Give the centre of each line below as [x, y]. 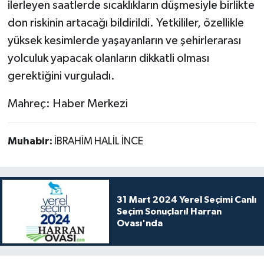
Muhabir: [31, 141]
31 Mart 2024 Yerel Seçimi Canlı [186, 199]
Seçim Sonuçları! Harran [169, 211]
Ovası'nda [139, 223]
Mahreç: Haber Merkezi [67, 103]
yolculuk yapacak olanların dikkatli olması [108, 58]
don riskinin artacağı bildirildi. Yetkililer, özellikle [126, 23]
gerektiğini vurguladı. [61, 76]
